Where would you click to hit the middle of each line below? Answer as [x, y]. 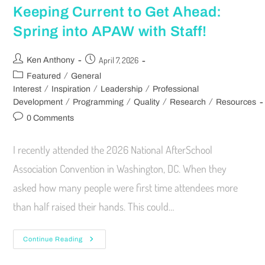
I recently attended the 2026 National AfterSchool [113, 149]
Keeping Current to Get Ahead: [117, 12]
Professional [176, 89]
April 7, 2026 [119, 60]
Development [38, 102]
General [86, 76]
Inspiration [71, 89]
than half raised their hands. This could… [94, 206]
